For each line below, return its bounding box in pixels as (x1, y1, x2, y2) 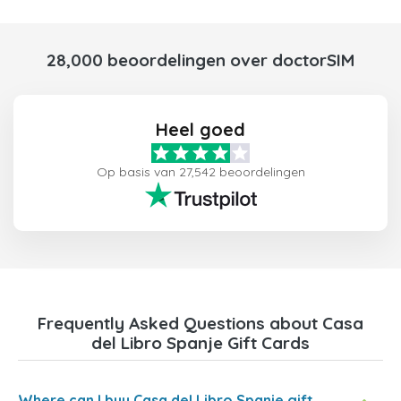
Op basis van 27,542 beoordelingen (96, 164, 305, 181)
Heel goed (156, 118, 245, 141)
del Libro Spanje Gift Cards (91, 332, 310, 354)
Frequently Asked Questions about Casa (38, 312, 363, 335)
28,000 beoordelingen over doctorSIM (47, 49, 354, 72)
